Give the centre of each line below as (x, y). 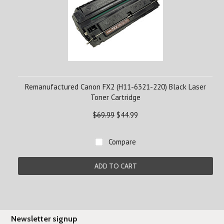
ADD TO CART (115, 166)
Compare (122, 142)
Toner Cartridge (115, 97)
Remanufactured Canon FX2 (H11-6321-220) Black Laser (115, 87)
